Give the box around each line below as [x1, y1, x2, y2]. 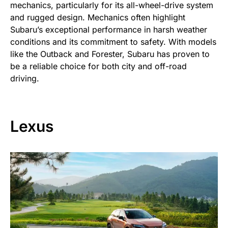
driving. [10, 73, 39, 83]
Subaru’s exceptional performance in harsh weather [10, 24, 207, 35]
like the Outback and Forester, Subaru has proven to [10, 48, 210, 59]
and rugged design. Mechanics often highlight [10, 12, 185, 22]
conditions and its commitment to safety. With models [10, 36, 216, 47]
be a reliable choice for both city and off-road [10, 61, 187, 71]
